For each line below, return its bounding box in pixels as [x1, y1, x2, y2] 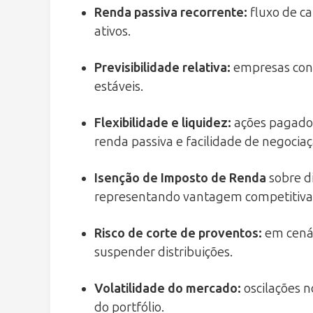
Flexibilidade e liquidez [94, 115, 228, 131]
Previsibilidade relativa [94, 59, 227, 75]
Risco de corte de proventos [94, 225, 259, 241]
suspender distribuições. [94, 244, 233, 260]
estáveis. [94, 78, 143, 94]
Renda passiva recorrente [94, 4, 244, 20]
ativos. [94, 23, 131, 39]
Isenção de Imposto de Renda [94, 170, 266, 186]
